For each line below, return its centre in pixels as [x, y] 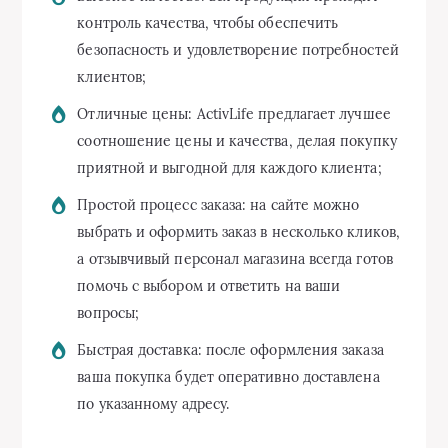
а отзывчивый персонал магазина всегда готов [235, 258]
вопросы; [108, 312]
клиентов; [112, 76]
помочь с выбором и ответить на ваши [209, 285]
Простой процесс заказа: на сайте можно [218, 204]
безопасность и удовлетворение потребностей [238, 49]
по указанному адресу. [153, 403]
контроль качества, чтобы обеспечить [208, 22]
